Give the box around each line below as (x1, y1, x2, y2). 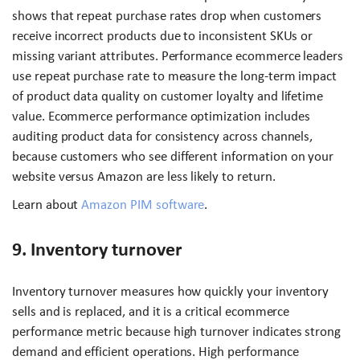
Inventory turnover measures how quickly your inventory (12, 283, 329, 299)
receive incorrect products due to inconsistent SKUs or (12, 27, 313, 43)
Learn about (12, 196, 82, 212)
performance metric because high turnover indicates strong (12, 323, 342, 339)
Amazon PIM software (81, 196, 205, 212)
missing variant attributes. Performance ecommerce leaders (12, 47, 344, 63)
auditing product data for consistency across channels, (12, 128, 313, 144)
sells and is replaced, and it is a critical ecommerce (12, 303, 290, 319)
